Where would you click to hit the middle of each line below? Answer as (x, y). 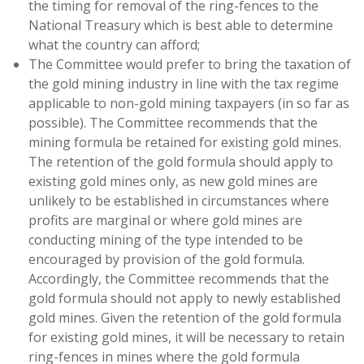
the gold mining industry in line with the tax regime (184, 84)
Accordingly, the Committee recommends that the (179, 279)
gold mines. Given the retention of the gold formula (185, 318)
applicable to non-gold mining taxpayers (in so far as (189, 103)
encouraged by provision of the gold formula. (167, 259)
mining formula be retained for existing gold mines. (185, 142)
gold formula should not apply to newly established (184, 298)
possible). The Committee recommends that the (173, 123)
